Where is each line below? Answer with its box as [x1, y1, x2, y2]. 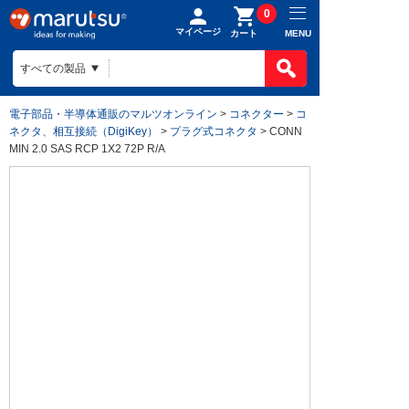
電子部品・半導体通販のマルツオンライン [9, 108, 217, 120]
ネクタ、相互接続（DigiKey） [9, 125, 158, 137]
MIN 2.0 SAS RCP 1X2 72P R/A [9, 142, 165, 154]
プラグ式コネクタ [170, 125, 257, 137]
